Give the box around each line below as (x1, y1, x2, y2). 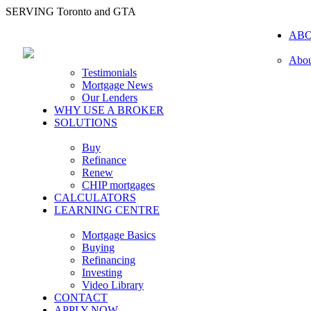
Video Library (82, 279, 144, 291)
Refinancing (82, 254, 135, 266)
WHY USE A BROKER (54, 104, 164, 116)
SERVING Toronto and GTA (6, 6, 136, 17)
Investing (82, 267, 122, 278)
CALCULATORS (54, 192, 136, 203)
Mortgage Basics (82, 229, 155, 241)
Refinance (82, 154, 126, 166)
